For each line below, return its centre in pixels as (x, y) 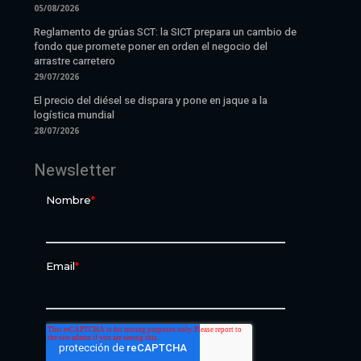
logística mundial (75, 114)
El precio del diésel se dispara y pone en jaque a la (151, 100)
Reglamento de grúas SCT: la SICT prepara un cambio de (166, 31)
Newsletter (75, 170)
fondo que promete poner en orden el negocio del (151, 46)
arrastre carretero (75, 60)
